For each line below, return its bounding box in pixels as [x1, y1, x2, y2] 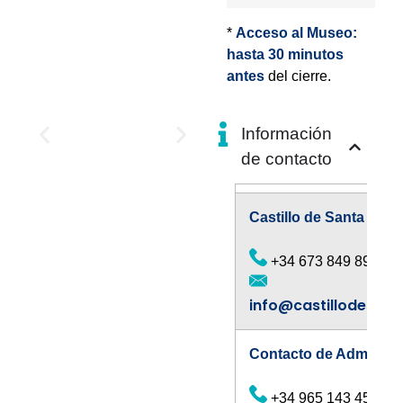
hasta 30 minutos [226, 47, 344, 63]
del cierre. [264, 68, 331, 85]
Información [241, 124, 333, 144]
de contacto [241, 149, 333, 169]
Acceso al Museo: [235, 25, 357, 41]
